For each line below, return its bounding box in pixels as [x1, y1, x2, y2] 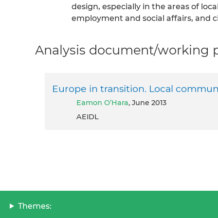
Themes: [18, 201, 52, 211]
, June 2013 [128, 98, 166, 107]
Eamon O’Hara [81, 98, 128, 107]
